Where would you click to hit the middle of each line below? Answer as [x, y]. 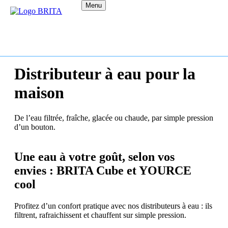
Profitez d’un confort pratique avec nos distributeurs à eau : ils [113, 206]
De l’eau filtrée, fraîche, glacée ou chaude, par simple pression [114, 118]
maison [39, 93]
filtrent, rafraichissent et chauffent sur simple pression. [100, 215]
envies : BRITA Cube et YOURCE [103, 170]
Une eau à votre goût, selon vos [94, 156]
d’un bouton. [35, 127]
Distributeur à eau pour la [105, 74]
